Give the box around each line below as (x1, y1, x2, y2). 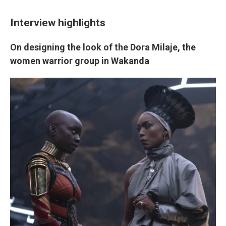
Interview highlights (10, 16, 105, 29)
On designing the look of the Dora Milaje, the (10, 42, 196, 53)
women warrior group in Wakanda (10, 55, 149, 67)
